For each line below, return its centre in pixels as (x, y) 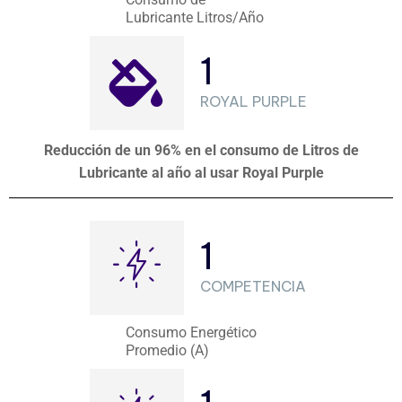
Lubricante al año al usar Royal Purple (201, 173)
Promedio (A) (168, 350)
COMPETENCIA (253, 286)
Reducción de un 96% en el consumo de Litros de (201, 150)
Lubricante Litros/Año (195, 17)
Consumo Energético (192, 332)
